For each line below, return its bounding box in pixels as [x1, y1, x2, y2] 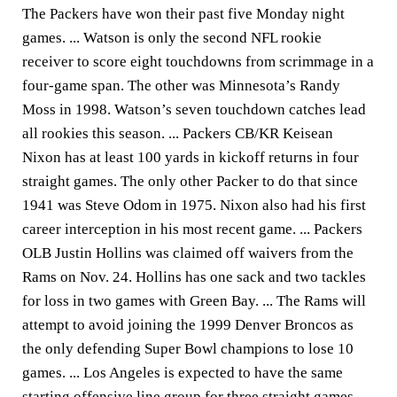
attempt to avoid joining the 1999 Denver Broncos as [22, 316, 354, 333]
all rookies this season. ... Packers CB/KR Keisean [22, 125, 333, 142]
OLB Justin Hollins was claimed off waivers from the [22, 245, 354, 261]
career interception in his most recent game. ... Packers [22, 221, 362, 237]
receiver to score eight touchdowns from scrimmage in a [22, 53, 374, 70]
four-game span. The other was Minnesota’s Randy [22, 77, 340, 94]
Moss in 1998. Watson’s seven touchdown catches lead [22, 101, 366, 118]
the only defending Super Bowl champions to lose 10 [22, 340, 354, 357]
